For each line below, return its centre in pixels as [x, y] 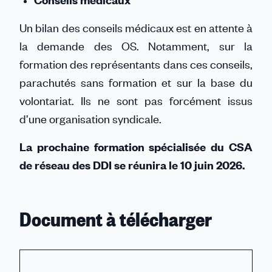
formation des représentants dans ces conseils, [136, 64]
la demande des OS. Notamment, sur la [136, 46]
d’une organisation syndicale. [92, 119]
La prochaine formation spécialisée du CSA [136, 147]
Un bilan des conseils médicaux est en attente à [136, 28]
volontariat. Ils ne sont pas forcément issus [136, 100]
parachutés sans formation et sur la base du [136, 82]
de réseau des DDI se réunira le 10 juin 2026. [132, 165]
